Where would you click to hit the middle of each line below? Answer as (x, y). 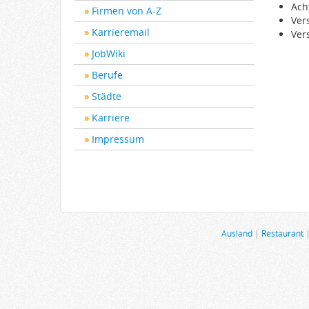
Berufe (107, 75)
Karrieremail (121, 32)
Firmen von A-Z (127, 11)
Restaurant (282, 233)
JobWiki (109, 53)
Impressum (118, 139)
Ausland (237, 233)
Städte (107, 96)
